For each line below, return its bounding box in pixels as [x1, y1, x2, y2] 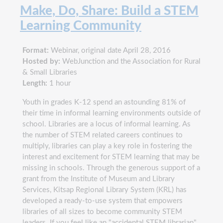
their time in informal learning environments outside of [22, 109, 201, 117]
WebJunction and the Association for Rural [60, 57, 201, 65]
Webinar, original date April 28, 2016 [49, 46, 171, 54]
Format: [22, 46, 49, 54]
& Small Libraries [22, 68, 77, 76]
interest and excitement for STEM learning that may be [22, 153, 200, 161]
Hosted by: [22, 57, 60, 65]
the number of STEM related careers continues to [22, 131, 183, 139]
